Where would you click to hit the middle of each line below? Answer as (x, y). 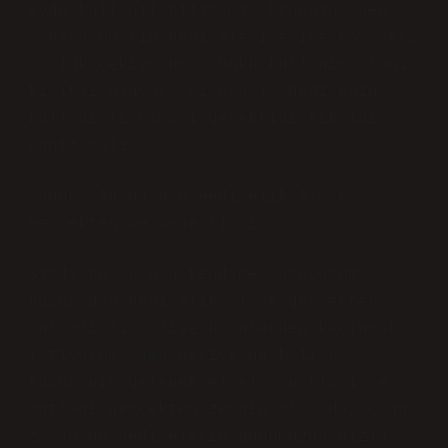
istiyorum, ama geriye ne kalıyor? (193, 356)
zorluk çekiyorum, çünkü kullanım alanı (218, 65)
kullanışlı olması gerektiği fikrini (203, 119)
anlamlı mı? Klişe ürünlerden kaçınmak (213, 329)
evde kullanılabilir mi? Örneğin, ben (208, 11)
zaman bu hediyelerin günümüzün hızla (208, 437)
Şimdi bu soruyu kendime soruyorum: (198, 275)
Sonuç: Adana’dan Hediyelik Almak (188, 197)
